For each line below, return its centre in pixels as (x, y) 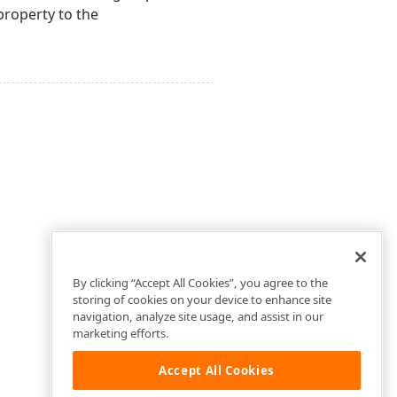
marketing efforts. (121, 334)
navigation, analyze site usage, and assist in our (198, 317)
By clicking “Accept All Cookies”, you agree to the (200, 283)
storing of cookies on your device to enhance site (202, 300)
